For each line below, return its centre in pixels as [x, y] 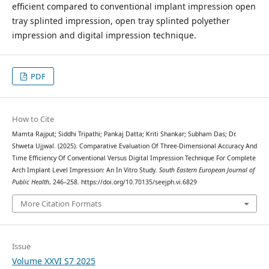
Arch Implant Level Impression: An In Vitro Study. [85, 170]
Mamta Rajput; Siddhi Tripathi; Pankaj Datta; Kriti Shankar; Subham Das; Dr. [124, 134]
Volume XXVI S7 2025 [53, 261]
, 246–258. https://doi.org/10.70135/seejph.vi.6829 [123, 182]
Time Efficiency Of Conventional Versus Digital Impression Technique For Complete [134, 158]
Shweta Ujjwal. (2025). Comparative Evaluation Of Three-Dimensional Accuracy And [134, 146]
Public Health [30, 182]
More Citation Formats [61, 203]
